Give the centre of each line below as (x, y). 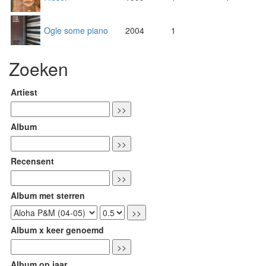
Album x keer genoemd (57, 230)
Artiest (24, 92)
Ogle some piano (76, 31)
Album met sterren (48, 196)
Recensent (32, 161)
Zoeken (39, 69)
